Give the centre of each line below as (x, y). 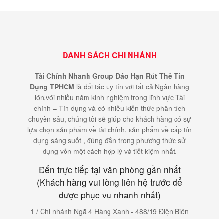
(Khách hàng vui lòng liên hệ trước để (109, 182)
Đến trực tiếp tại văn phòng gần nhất (109, 169)
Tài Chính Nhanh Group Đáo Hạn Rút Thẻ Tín (109, 76)
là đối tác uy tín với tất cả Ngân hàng (132, 86)
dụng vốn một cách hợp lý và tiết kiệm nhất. (109, 151)
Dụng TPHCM (52, 86)
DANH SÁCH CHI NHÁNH (109, 55)
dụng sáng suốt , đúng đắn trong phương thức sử (109, 140)
